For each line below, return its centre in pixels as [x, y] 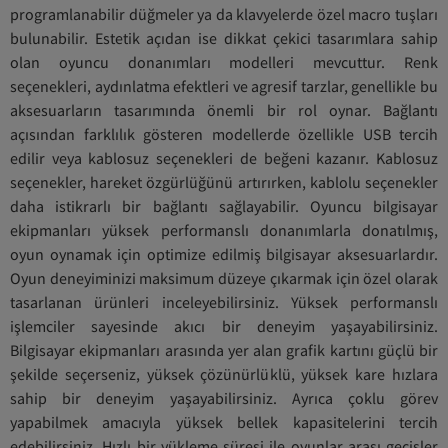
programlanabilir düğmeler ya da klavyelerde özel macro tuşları [224, 14]
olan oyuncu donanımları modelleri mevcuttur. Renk [224, 62]
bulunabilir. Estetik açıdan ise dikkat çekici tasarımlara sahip [224, 38]
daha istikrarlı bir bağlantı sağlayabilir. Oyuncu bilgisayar [224, 206]
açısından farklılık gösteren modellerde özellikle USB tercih [224, 134]
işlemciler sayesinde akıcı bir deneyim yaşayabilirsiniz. [224, 326]
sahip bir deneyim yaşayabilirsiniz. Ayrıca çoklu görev [224, 398]
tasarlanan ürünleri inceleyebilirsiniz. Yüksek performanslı [224, 302]
